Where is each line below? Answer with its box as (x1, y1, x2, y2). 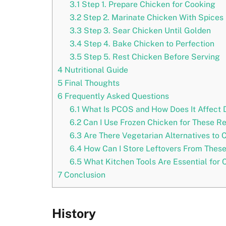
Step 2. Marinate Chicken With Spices (81, 13, 223, 23)
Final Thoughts (63, 78, 120, 88)
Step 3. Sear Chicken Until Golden (81, 26, 211, 36)
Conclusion (62, 170, 105, 180)
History (52, 206, 96, 221)
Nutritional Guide (63, 65, 128, 75)
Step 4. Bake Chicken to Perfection (81, 39, 214, 49)
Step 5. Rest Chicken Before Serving (81, 52, 220, 62)
